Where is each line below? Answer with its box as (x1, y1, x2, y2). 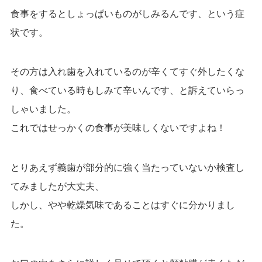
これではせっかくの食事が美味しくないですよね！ (10, 123, 226, 133)
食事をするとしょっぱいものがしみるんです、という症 (10, 8, 244, 19)
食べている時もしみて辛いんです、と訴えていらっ (29, 85, 244, 96)
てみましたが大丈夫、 (10, 181, 104, 192)
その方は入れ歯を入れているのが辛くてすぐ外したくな (10, 67, 244, 77)
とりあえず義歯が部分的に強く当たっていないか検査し (10, 163, 244, 173)
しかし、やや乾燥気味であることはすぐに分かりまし (10, 200, 235, 211)
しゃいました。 (10, 104, 76, 115)
